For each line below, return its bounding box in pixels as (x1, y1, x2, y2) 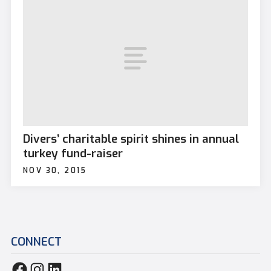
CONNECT (10, 233, 62, 249)
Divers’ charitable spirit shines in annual (22, 131, 239, 146)
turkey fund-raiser (22, 145, 123, 161)
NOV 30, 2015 (22, 165, 87, 175)
